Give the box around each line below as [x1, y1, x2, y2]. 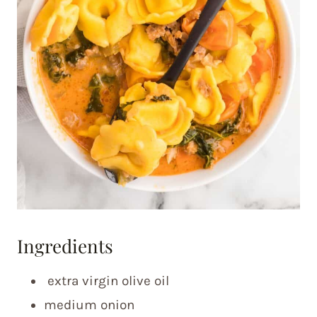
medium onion [44, 297, 134, 313]
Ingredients [17, 234, 113, 258]
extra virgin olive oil [44, 273, 169, 289]
